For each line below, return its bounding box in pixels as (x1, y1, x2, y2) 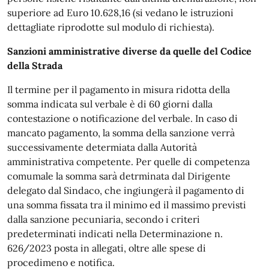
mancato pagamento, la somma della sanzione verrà (7, 127, 235, 139)
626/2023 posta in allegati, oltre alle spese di (7, 242, 206, 254)
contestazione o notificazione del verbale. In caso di (7, 112, 238, 124)
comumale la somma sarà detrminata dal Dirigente (7, 170, 231, 182)
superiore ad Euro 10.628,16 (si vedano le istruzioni (7, 7, 234, 19)
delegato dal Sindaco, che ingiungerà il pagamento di (7, 184, 244, 196)
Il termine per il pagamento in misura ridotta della (7, 83, 230, 95)
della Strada (7, 59, 62, 71)
